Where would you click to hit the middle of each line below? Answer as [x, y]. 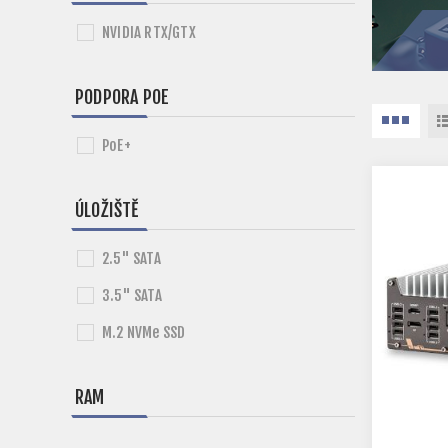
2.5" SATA [131, 258]
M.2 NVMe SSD [144, 332]
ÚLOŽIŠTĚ [107, 210]
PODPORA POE [122, 97]
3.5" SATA [132, 295]
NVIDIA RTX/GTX [149, 32]
